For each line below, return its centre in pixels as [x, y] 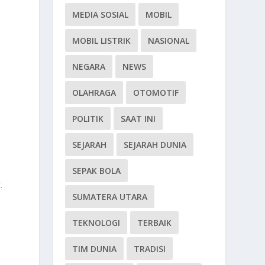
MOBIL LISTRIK [102, 40]
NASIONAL [169, 40]
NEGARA [89, 66]
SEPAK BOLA [97, 170]
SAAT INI [138, 118]
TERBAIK [155, 222]
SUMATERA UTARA [110, 196]
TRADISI [150, 248]
